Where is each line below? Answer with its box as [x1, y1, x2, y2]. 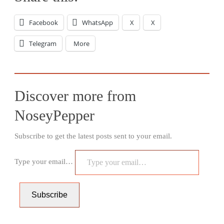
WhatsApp [82, 18, 113, 27]
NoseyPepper [14, 107, 94, 124]
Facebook [29, 18, 58, 27]
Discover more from [14, 87, 136, 104]
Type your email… [14, 157, 75, 166]
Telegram [29, 39, 56, 48]
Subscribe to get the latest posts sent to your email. [14, 132, 172, 140]
